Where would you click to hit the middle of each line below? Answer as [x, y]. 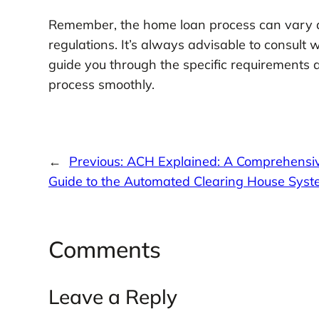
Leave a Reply [113, 297]
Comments [104, 250]
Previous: [98, 161]
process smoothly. [101, 85]
